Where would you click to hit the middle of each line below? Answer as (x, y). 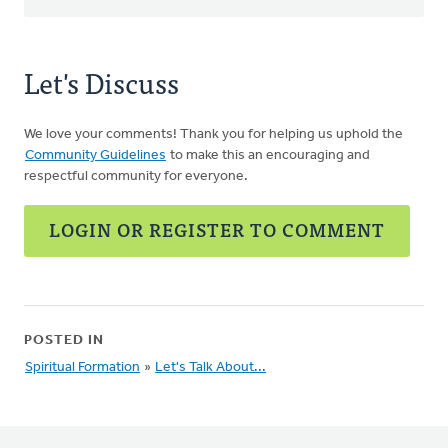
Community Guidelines (95, 155)
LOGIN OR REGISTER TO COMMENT (217, 229)
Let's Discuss (101, 82)
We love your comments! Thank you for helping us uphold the (213, 134)
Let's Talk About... (210, 367)
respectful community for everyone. (136, 176)
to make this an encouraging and (268, 155)
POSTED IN (64, 340)
